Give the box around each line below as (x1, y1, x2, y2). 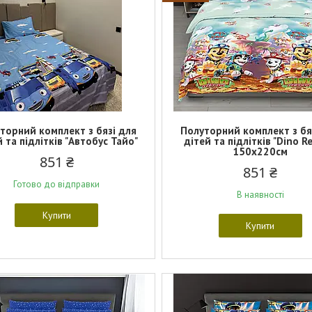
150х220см (233, 145, 288, 158)
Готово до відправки (13, 178, 100, 190)
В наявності (236, 189, 284, 201)
